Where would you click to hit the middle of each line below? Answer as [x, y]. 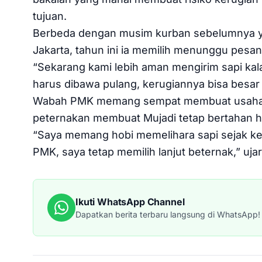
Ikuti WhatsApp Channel [130, 201]
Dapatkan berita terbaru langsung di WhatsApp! [168, 214]
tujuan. [50, 16]
